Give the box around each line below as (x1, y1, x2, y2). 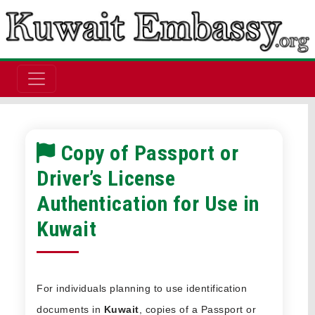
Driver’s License (37, 165, 175, 191)
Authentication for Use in (37, 191, 259, 216)
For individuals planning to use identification (37, 282, 247, 294)
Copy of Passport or (60, 140, 238, 165)
